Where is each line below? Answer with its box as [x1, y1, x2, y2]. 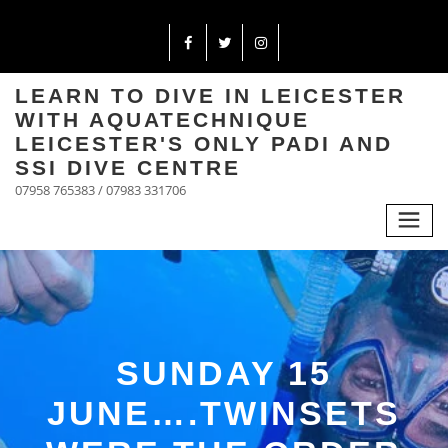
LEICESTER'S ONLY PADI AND [15, 131, 393, 155]
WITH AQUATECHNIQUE [15, 107, 310, 131]
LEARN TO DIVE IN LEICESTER [15, 83, 406, 107]
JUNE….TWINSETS [47, 393, 401, 432]
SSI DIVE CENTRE [15, 155, 241, 179]
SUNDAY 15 [116, 353, 332, 392]
